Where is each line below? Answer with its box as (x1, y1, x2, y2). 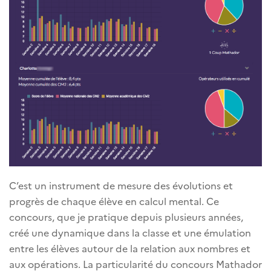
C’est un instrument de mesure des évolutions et (9, 178, 233, 192)
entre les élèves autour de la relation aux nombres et (9, 241, 250, 255)
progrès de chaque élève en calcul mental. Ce (9, 194, 219, 208)
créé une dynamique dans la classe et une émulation (9, 226, 251, 240)
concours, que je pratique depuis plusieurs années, (9, 210, 243, 224)
